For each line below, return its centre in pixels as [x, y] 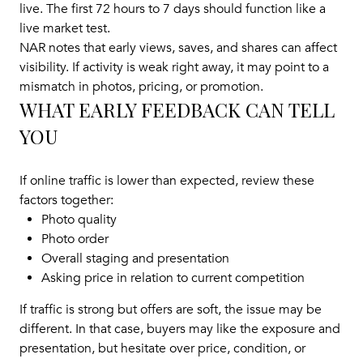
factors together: [66, 201]
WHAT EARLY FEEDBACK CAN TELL [177, 109]
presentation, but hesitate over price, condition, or [162, 349]
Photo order [75, 239]
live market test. [65, 28]
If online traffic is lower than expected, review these [167, 181]
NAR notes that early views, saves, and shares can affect [178, 47]
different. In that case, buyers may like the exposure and [180, 329]
